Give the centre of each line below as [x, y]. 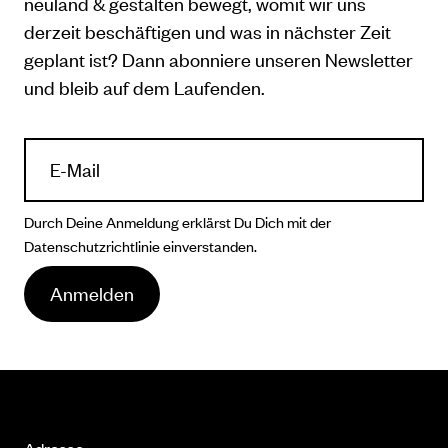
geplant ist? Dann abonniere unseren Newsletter [218, 59]
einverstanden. [210, 245]
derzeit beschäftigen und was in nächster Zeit [207, 31]
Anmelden [92, 293]
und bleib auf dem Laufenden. [144, 87]
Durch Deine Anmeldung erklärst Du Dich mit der [177, 221]
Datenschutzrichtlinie [92, 245]
